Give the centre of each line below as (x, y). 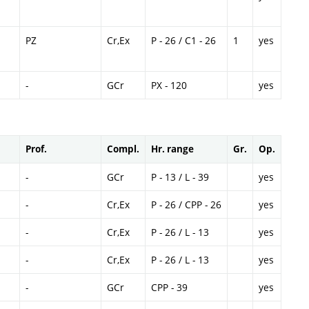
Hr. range (172, 149)
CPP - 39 (169, 288)
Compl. (123, 149)
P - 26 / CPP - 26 (186, 205)
